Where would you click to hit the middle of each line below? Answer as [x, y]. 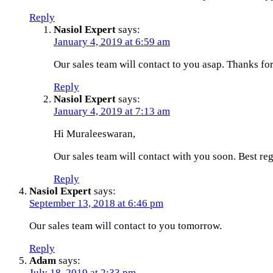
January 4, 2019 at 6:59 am [112, 41]
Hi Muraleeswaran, [94, 133]
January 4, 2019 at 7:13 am [112, 111]
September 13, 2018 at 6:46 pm [96, 203]
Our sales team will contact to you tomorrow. [126, 225]
